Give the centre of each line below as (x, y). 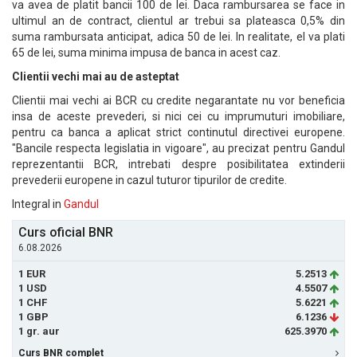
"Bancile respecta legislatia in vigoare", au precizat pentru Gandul (178, 148)
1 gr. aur (39, 331)
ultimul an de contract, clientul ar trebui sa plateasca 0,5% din (178, 21)
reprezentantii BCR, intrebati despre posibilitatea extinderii (178, 164)
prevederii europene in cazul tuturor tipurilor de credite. (149, 180)
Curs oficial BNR (66, 232)
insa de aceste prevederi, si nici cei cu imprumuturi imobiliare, (178, 116)
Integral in (38, 204)
